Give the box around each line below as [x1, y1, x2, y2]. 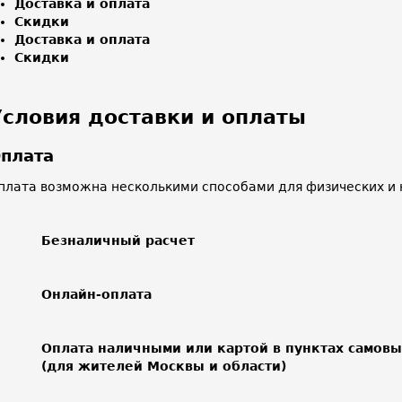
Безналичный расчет [41, 232, 195, 248]
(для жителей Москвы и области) [41, 358, 286, 373]
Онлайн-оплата [41, 286, 152, 301]
